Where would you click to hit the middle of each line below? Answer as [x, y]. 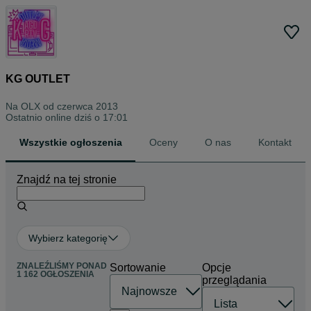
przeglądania [235, 280]
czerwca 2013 [87, 106]
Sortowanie [138, 267]
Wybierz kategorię [68, 238]
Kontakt [275, 142]
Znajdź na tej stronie [67, 179]
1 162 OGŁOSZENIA [56, 274]
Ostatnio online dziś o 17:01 [67, 117]
